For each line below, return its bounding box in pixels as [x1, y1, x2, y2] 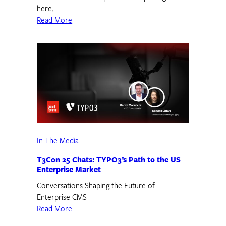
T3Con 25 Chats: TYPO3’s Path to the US [37, 157, 181, 165]
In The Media [37, 138, 79, 146]
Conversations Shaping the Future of [37, 183, 155, 191]
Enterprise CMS [37, 194, 87, 202]
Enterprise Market [37, 166, 101, 175]
